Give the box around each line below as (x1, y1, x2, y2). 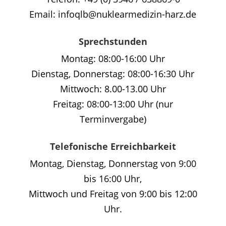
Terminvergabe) (79, 113, 146, 126)
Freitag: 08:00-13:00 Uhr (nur (52, 98, 173, 110)
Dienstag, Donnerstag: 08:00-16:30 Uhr (31, 68, 195, 80)
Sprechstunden (78, 35, 147, 48)
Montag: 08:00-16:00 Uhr (61, 52, 165, 65)
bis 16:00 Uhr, (84, 173, 142, 185)
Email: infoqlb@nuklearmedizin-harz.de (29, 8, 197, 21)
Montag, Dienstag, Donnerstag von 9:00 (29, 157, 196, 170)
